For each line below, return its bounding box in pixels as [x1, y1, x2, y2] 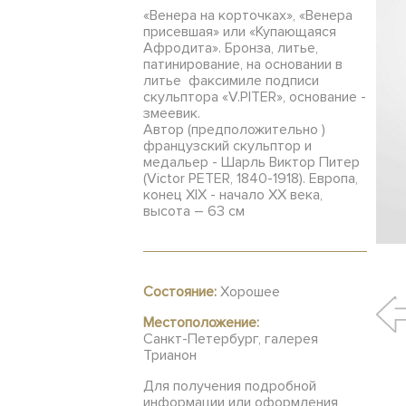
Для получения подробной [143, 377, 316, 395]
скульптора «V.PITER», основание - [143, 88, 366, 106]
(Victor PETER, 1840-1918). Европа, [143, 169, 358, 188]
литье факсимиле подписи [143, 72, 319, 90]
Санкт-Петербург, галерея [143, 330, 318, 348]
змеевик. [143, 104, 200, 122]
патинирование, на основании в [143, 55, 343, 73]
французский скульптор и [143, 137, 312, 155]
